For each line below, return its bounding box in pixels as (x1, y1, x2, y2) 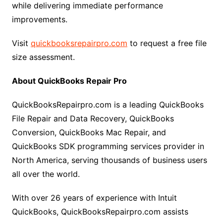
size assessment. (11, 52, 75, 62)
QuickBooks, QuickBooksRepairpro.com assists (11, 207, 188, 217)
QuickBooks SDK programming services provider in (11, 141, 204, 151)
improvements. (11, 14, 67, 24)
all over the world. (11, 169, 80, 179)
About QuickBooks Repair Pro (11, 76, 127, 86)
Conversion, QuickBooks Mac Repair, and (11, 127, 166, 137)
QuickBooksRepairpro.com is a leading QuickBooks (11, 100, 204, 110)
